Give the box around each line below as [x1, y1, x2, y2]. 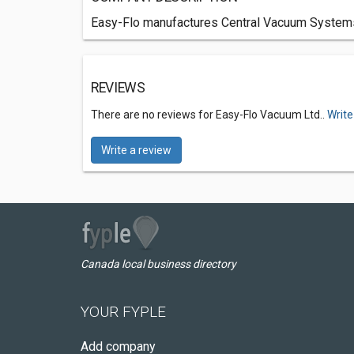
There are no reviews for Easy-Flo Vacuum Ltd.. [91, 108, 327, 121]
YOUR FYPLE [81, 303, 166, 321]
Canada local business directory [81, 258, 236, 270]
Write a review [101, 144, 171, 156]
